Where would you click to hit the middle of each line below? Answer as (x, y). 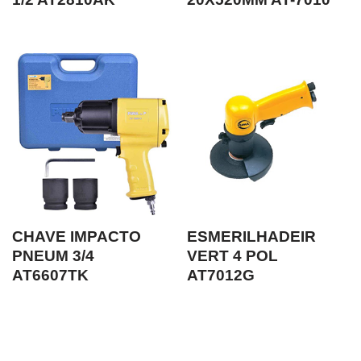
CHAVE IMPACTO (77, 237)
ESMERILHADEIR (252, 237)
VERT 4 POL (233, 256)
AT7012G (221, 275)
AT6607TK (50, 275)
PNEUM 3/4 (53, 256)
